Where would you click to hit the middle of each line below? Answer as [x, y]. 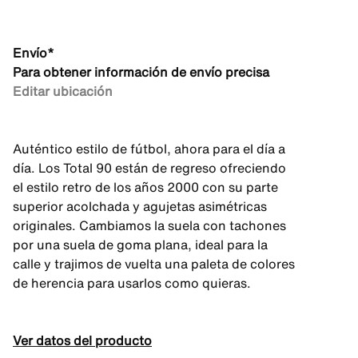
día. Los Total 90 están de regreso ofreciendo [149, 168]
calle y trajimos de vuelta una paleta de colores [154, 264]
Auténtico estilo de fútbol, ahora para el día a [149, 149]
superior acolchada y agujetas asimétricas [140, 206]
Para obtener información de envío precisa [141, 72]
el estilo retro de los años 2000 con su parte [145, 187]
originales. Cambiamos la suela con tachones [149, 225]
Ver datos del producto [82, 340]
